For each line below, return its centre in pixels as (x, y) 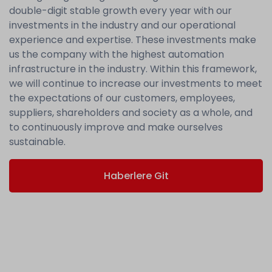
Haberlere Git (136, 175)
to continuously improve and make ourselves (116, 127)
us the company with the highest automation (117, 54)
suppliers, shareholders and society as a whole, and (131, 113)
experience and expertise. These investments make (133, 40)
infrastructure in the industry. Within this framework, (133, 69)
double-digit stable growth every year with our (121, 11)
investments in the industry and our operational (122, 25)
